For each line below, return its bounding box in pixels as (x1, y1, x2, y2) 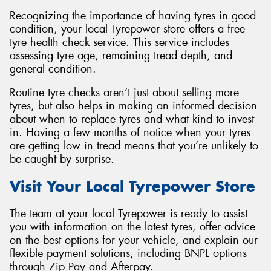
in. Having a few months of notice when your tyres (10, 125, 250, 140)
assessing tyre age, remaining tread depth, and (10, 48, 232, 63)
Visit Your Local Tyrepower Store (10, 176, 255, 196)
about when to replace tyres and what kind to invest (10, 112, 254, 127)
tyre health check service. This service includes (10, 34, 229, 50)
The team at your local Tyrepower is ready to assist (10, 206, 247, 221)
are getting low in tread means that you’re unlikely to (10, 139, 258, 154)
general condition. (10, 61, 96, 76)
